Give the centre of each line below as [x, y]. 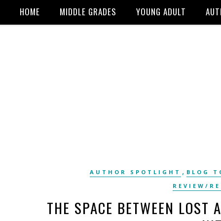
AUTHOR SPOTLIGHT [136, 172]
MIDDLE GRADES [88, 12]
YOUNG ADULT [161, 12]
